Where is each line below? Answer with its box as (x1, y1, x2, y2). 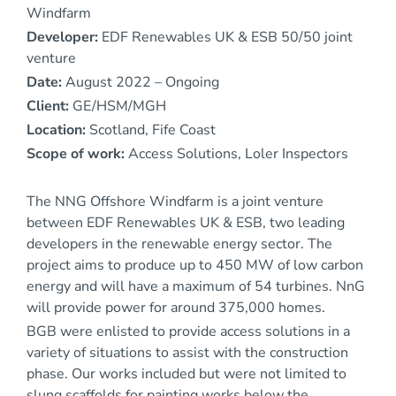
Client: (27, 96, 69, 117)
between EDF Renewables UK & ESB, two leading (27, 213, 345, 233)
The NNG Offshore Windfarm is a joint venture (27, 192, 324, 212)
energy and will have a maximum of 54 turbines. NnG (27, 277, 365, 297)
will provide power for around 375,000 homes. (27, 298, 325, 318)
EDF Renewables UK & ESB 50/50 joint (98, 27, 353, 48)
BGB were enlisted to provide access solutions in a (27, 322, 350, 342)
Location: (27, 120, 86, 141)
